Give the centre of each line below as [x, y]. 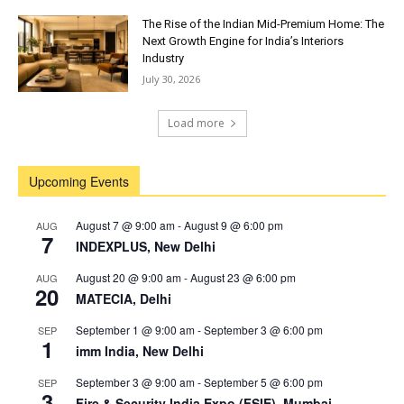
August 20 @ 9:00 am [129, 278]
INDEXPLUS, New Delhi [146, 247]
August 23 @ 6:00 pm [243, 278]
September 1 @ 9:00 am [135, 330]
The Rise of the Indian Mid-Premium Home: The [264, 23]
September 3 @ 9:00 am [135, 382]
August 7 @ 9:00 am [125, 225]
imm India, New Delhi [140, 351]
